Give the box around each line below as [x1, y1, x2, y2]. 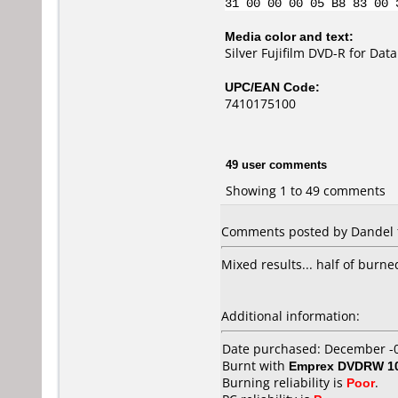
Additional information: [221, 307, 360, 324]
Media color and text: [225, 28, 354, 44]
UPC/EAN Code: [225, 78, 320, 95]
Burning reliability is [222, 374, 346, 391]
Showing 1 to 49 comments [226, 181, 386, 199]
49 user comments [226, 155, 327, 172]
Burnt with [222, 357, 289, 374]
